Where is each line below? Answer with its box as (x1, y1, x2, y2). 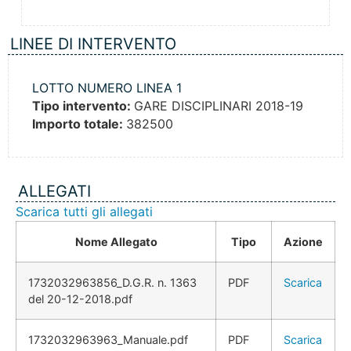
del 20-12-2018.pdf (28, 292, 132, 306)
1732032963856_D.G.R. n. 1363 (28, 276, 197, 290)
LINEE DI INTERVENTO (10, 34, 176, 54)
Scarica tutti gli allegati (16, 204, 153, 220)
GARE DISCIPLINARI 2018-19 (134, 98, 303, 114)
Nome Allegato (74, 235, 157, 249)
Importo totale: (32, 116, 126, 132)
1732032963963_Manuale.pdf (28, 333, 188, 347)
